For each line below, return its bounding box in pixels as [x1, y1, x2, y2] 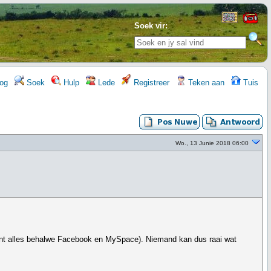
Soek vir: [134, 21, 168, 30]
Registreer [131, 78, 169, 87]
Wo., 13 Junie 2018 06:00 [175, 140, 249, 146]
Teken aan [186, 78, 224, 87]
